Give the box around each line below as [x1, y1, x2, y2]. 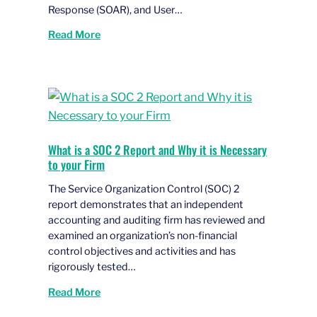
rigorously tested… [48, 260, 136, 274]
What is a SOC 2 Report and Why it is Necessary [48, 140, 267, 158]
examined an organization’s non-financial [48, 229, 237, 243]
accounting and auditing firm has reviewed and [48, 214, 265, 227]
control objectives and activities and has [48, 245, 236, 258]
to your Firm [48, 155, 105, 173]
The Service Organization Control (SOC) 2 [48, 183, 240, 196]
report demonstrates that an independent [48, 198, 243, 212]
